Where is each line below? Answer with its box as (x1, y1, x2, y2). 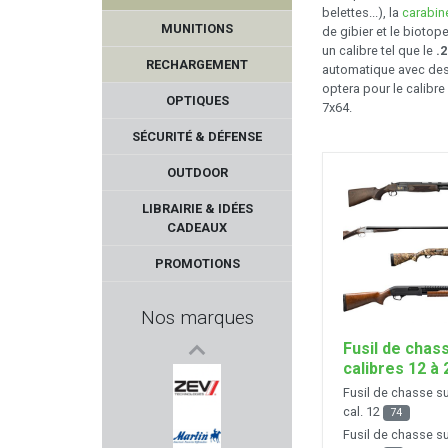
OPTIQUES (165, 92, 229, 108)
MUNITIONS (161, 20, 233, 36)
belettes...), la (322, 4, 402, 20)
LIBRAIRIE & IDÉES (141, 200, 253, 216)
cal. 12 (343, 404, 383, 420)
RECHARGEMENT (146, 56, 248, 72)
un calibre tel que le (322, 42, 436, 58)
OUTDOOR (166, 164, 228, 180)
